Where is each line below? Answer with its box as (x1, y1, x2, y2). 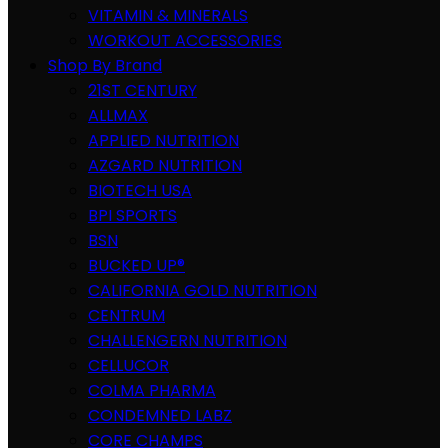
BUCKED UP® (88, 254, 185, 277)
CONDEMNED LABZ (88, 404, 232, 427)
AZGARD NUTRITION (88, 154, 242, 177)
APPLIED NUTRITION (88, 129, 239, 152)
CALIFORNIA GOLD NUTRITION (88, 279, 317, 302)
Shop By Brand (48, 54, 162, 77)
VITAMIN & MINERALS (88, 4, 248, 27)
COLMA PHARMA (88, 379, 216, 402)
